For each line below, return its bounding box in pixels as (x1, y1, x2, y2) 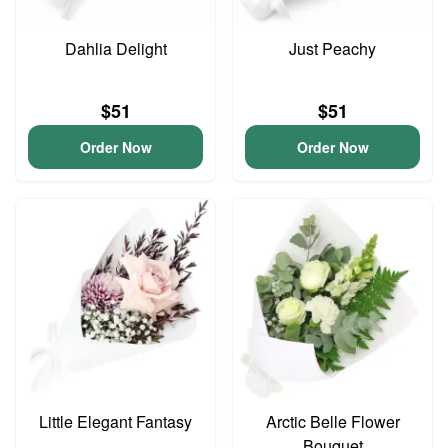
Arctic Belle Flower (265, 410, 400, 433)
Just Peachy (289, 37, 376, 60)
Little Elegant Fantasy (39, 410, 192, 433)
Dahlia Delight (64, 37, 167, 60)
